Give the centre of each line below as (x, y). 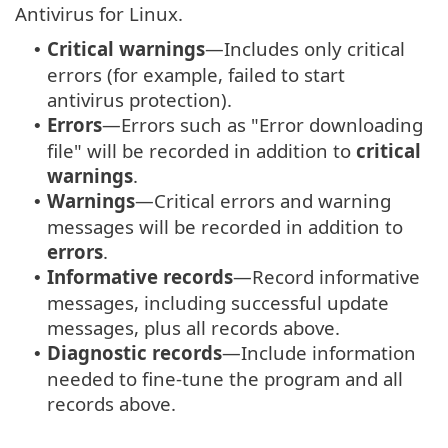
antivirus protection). (139, 99)
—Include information (319, 352)
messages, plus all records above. (193, 327)
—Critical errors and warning (263, 200)
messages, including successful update (218, 302)
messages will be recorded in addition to (225, 226)
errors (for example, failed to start (196, 74)
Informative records (140, 276)
